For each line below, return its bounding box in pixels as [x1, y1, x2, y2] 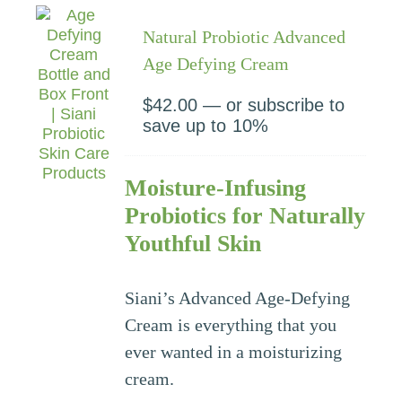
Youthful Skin [125, 230, 262, 257]
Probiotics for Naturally [125, 202, 366, 229]
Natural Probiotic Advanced [143, 26, 346, 47]
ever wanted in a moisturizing [125, 341, 343, 362]
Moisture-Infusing [125, 174, 307, 201]
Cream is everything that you [125, 314, 337, 335]
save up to [143, 115, 227, 135]
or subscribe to [221, 94, 345, 115]
